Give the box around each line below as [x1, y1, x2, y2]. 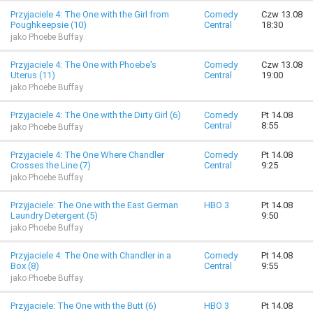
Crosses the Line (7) [10, 160, 91, 170]
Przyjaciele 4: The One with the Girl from [10, 9, 169, 20]
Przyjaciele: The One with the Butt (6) [10, 300, 156, 311]
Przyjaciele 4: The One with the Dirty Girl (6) [10, 110, 181, 120]
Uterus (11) [10, 70, 55, 80]
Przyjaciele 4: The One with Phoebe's [10, 59, 156, 70]
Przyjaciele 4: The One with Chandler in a [10, 250, 171, 261]
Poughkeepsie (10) [10, 20, 87, 30]
